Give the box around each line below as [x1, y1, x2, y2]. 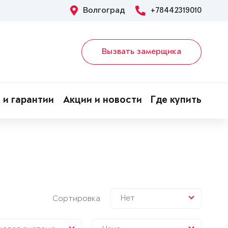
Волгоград [83, 6, 125, 15]
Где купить [151, 96, 202, 106]
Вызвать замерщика [102, 47, 181, 56]
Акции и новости [63, 96, 142, 106]
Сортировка [52, 194, 100, 203]
